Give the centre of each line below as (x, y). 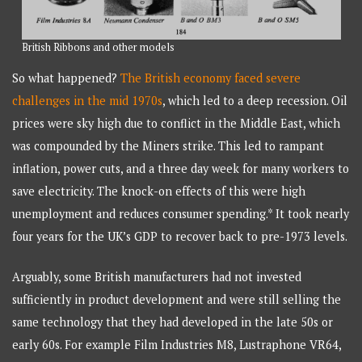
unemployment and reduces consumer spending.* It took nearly (181, 214)
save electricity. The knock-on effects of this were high (159, 192)
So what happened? (67, 78)
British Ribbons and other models (98, 47)
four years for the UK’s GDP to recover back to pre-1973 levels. (180, 237)
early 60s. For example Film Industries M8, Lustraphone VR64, (177, 344)
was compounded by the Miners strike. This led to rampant (168, 146)
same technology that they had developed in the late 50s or (173, 322)
